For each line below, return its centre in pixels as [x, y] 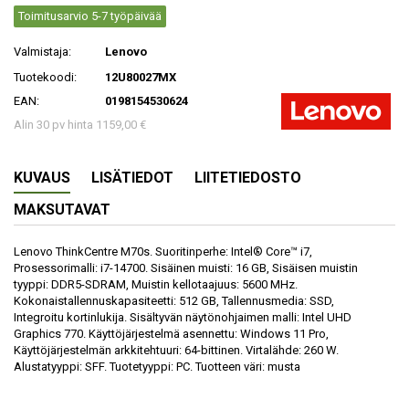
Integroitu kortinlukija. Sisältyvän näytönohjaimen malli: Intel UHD [183, 317]
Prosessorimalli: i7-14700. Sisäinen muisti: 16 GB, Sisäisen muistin [186, 267]
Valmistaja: [42, 51]
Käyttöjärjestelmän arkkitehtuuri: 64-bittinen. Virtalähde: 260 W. [176, 350]
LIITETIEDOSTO [248, 177]
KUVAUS [42, 177]
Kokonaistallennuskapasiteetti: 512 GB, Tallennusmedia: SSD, [174, 300]
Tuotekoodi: [45, 77]
